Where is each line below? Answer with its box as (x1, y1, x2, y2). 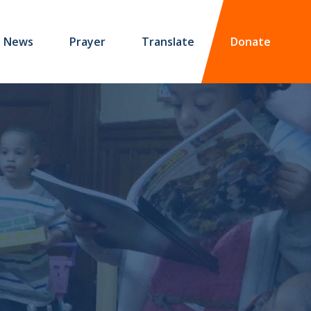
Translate (142, 34, 194, 49)
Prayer (69, 34, 106, 49)
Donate (230, 34, 271, 49)
